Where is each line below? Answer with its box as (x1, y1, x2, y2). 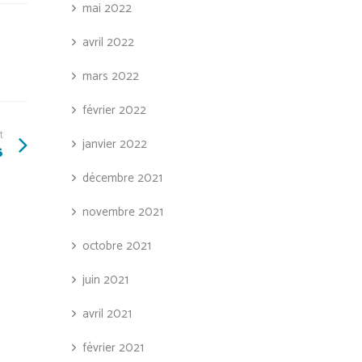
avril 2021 (82, 304, 132, 324)
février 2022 (82, 100, 146, 120)
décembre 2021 (82, 168, 162, 188)
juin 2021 (82, 270, 128, 290)
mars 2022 (82, 66, 139, 86)
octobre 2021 (82, 236, 151, 256)
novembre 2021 (82, 202, 163, 222)
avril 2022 (82, 32, 134, 53)
